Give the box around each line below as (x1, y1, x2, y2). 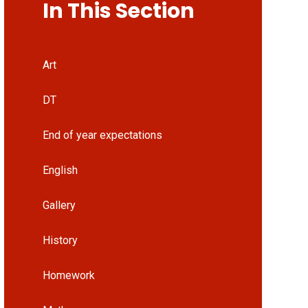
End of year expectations (42, 128, 162, 142)
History (42, 233, 78, 247)
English (42, 163, 78, 177)
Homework (42, 268, 95, 282)
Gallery (42, 198, 76, 212)
